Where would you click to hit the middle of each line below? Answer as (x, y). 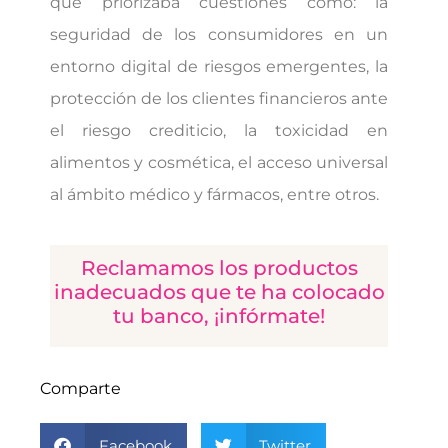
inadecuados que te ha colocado (219, 291)
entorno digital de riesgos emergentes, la (219, 66)
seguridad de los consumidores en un (219, 34)
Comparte (80, 388)
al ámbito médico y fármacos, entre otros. (214, 194)
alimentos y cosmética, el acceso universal (219, 162)
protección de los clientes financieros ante (219, 98)
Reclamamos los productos (219, 267)
